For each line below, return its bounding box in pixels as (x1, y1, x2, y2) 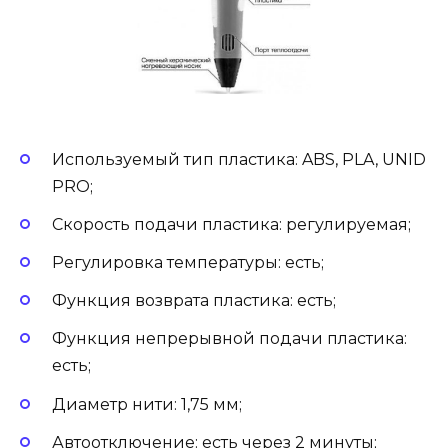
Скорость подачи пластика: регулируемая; (52, 214, 411, 234)
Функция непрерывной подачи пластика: (52, 329, 407, 349)
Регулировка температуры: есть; (52, 252, 324, 272)
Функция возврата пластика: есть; (52, 291, 336, 311)
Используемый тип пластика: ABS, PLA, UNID (52, 149, 426, 169)
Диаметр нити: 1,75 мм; (52, 394, 242, 414)
